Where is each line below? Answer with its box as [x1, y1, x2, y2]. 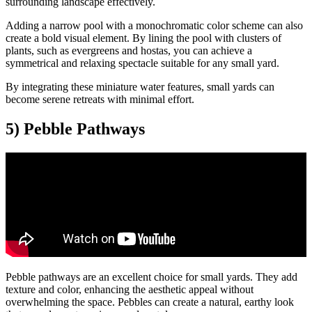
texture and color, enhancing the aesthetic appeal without [6, 283, 253, 295]
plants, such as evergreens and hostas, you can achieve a [6, 45, 252, 57]
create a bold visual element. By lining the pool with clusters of [6, 32, 281, 45]
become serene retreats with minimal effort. [6, 93, 194, 106]
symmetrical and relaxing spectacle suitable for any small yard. [6, 57, 279, 70]
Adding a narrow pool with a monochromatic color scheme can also [6, 19, 303, 32]
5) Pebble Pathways [6, 119, 145, 138]
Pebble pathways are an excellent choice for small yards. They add [6, 270, 297, 283]
